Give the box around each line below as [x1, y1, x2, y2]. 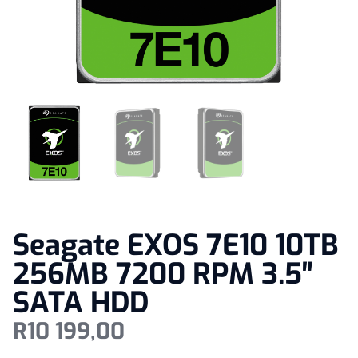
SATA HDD [13, 283, 149, 322]
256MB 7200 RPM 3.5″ [13, 254, 313, 293]
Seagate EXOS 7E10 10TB [13, 225, 339, 265]
